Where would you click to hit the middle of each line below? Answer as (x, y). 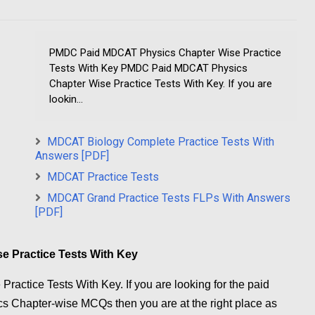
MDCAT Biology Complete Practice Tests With (161, 142)
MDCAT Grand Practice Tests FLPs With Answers (169, 198)
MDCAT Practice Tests (103, 177)
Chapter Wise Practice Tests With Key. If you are (161, 84)
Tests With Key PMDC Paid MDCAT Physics (148, 69)
